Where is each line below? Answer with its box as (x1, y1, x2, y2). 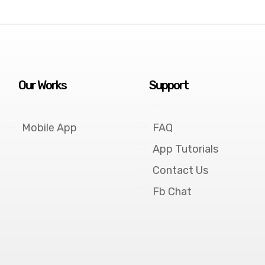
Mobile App (22, 121, 77, 134)
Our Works (18, 77, 67, 92)
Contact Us (152, 163, 208, 177)
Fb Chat (152, 185, 192, 198)
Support (148, 77, 188, 92)
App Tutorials (152, 142, 218, 156)
